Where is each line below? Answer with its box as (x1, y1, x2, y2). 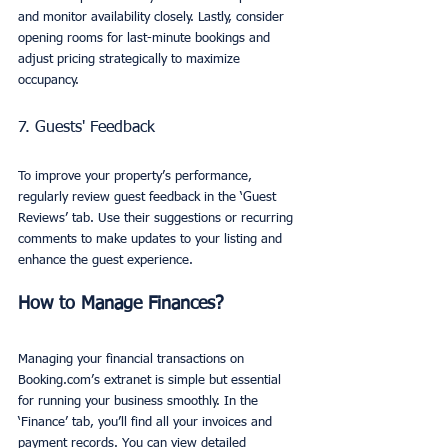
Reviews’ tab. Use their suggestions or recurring (18, 212, 297, 226)
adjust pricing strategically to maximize (18, 53, 244, 67)
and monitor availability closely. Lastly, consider (18, 11, 288, 25)
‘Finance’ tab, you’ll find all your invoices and (18, 416, 276, 430)
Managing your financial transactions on (18, 353, 248, 367)
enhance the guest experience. (18, 254, 193, 268)
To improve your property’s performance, (18, 170, 256, 184)
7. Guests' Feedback (18, 120, 155, 137)
